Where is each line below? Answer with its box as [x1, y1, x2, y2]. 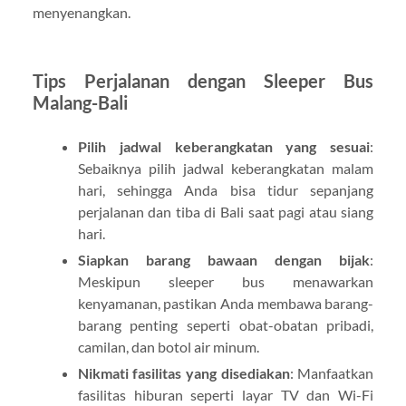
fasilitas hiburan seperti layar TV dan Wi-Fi [77, 385, 374, 403]
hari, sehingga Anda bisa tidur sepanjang [77, 180, 374, 198]
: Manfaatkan [289, 363, 374, 382]
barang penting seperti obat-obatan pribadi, [77, 315, 374, 333]
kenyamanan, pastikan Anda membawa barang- [77, 294, 374, 312]
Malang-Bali [32, 91, 128, 113]
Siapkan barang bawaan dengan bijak [77, 250, 371, 268]
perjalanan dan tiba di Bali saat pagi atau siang [77, 202, 374, 220]
